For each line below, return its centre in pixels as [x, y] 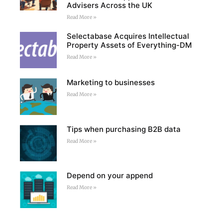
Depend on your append [110, 176]
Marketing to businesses [111, 83]
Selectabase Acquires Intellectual [128, 36]
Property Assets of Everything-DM [129, 45]
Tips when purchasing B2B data [123, 129]
